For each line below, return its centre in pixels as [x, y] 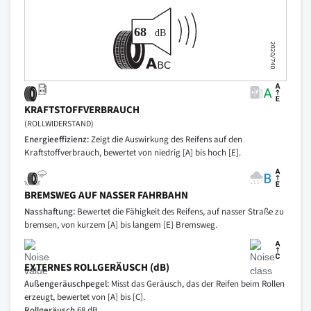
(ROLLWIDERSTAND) [59, 124]
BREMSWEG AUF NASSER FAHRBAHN [106, 196]
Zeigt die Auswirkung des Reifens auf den [166, 140]
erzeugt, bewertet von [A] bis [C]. [85, 297]
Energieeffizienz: [57, 140]
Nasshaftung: [50, 212]
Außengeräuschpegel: [67, 284]
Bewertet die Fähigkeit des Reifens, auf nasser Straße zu [179, 212]
